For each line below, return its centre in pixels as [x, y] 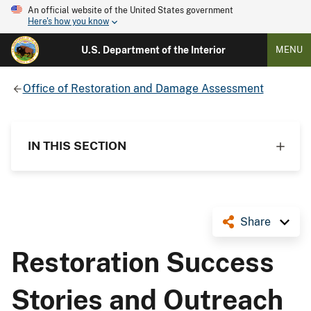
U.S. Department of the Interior [153, 50]
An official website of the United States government [131, 10]
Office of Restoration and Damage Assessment [143, 88]
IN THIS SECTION [77, 145]
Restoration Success [143, 262]
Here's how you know [68, 22]
